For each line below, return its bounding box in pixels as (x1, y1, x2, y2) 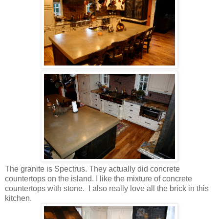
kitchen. (5, 194, 32, 202)
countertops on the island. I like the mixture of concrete (5, 174, 192, 183)
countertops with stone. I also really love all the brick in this (5, 184, 209, 193)
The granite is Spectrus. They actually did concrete (5, 164, 180, 173)
